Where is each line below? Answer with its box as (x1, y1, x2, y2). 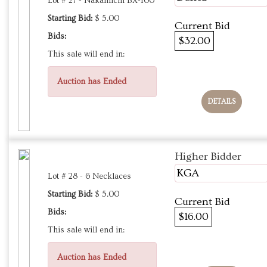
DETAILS (207, 98, 235, 106)
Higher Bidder (175, 150, 241, 163)
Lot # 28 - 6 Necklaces (48, 172, 131, 182)
